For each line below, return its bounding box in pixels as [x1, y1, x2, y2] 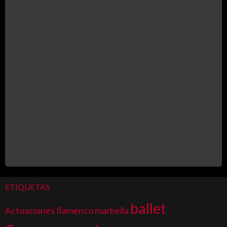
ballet [130, 199, 166, 217]
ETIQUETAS [5, 181, 50, 192]
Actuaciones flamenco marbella [5, 205, 129, 216]
